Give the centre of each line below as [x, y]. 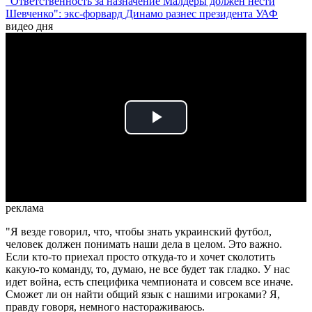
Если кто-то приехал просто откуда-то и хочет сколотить [140, 257]
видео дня [29, 26]
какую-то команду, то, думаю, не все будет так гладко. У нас [148, 270]
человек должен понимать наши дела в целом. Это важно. [144, 244]
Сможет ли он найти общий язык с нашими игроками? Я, [143, 295]
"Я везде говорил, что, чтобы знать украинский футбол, [139, 232]
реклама [25, 208]
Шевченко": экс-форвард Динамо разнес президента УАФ [142, 14]
